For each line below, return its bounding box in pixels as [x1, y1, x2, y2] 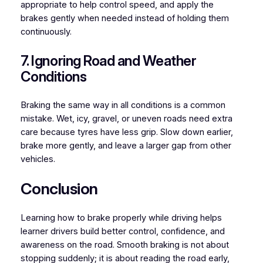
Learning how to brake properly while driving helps [20, 212, 222, 223]
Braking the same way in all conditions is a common [20, 100, 225, 111]
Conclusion [20, 179, 98, 198]
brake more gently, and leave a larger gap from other [20, 140, 231, 151]
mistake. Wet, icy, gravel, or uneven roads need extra [20, 113, 232, 124]
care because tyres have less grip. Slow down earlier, [20, 127, 233, 138]
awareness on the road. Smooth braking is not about [20, 239, 229, 250]
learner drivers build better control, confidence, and [20, 225, 225, 237]
